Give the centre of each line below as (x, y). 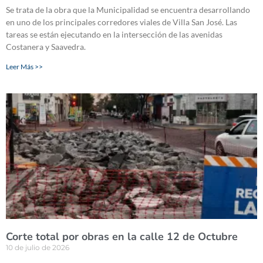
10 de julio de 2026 (38, 248)
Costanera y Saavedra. (46, 47)
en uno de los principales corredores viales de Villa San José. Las (122, 22)
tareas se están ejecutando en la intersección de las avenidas (114, 35)
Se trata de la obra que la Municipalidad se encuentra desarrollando (128, 10)
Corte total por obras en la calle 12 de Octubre (122, 237)
